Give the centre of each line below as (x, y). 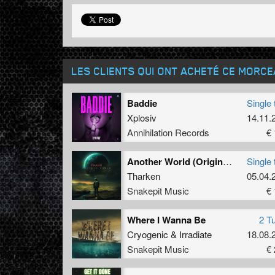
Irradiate (196, 234)
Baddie (142, 103)
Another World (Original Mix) (227, 161)
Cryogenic (148, 234)
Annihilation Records (168, 132)
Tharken (144, 176)
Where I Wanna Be (166, 219)
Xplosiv (142, 117)
